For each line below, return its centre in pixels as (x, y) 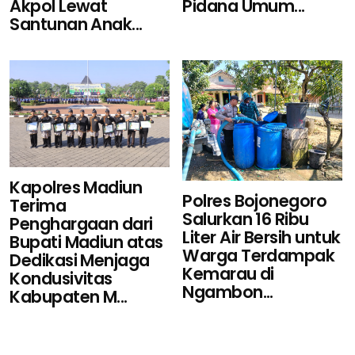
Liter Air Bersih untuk (261, 237)
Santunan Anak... (76, 25)
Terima (38, 206)
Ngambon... (228, 292)
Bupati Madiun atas (86, 242)
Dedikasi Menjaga (80, 261)
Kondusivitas (61, 279)
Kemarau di (228, 273)
